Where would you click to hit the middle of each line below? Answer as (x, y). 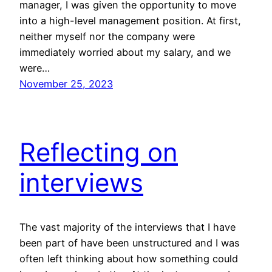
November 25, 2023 (66, 84)
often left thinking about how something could (129, 259)
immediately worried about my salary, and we (125, 53)
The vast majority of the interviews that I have (127, 227)
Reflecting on (99, 152)
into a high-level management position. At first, (130, 21)
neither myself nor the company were (107, 37)
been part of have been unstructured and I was (130, 243)
